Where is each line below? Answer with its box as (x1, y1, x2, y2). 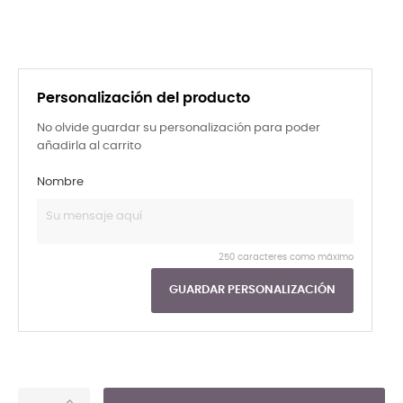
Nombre (37, 175, 84, 188)
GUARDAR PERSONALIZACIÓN (168, 283, 336, 296)
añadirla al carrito (37, 139, 141, 152)
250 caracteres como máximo (218, 252, 354, 262)
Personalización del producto (37, 90, 250, 105)
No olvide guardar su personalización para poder (37, 121, 320, 134)
